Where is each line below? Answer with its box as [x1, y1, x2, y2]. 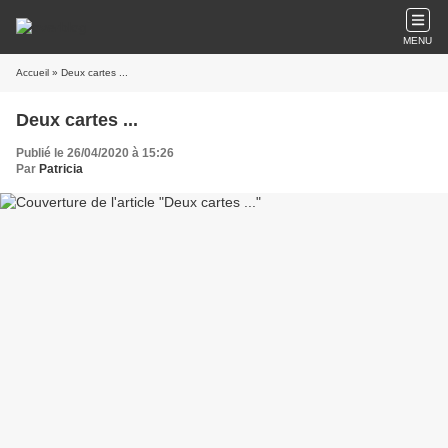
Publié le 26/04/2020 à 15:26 [16, 146, 174, 160]
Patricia [39, 162, 83, 176]
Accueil [16, 67, 49, 78]
